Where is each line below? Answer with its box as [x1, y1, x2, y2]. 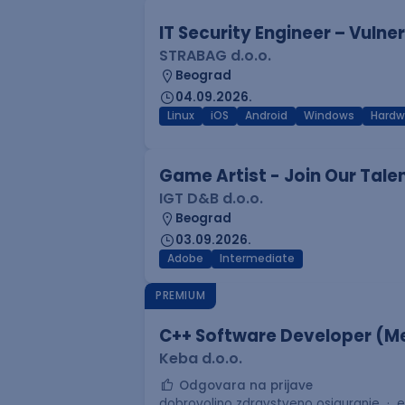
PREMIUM [155, 288, 206, 303]
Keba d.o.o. [159, 348, 242, 369]
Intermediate [220, 251, 295, 266]
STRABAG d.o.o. [159, 45, 271, 66]
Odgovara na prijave [179, 377, 313, 394]
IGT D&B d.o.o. [159, 188, 263, 209]
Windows [304, 108, 354, 123]
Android [245, 108, 287, 123]
